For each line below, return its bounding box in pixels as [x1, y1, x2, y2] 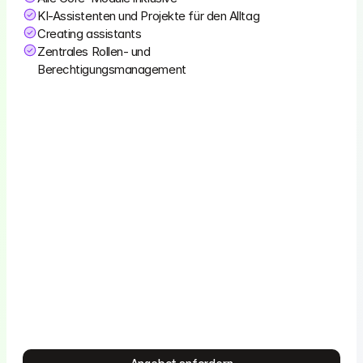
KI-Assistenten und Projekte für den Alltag [37, 7, 260, 23]
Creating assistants [37, 25, 142, 41]
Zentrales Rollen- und [37, 43, 151, 59]
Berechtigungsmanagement [37, 61, 186, 77]
